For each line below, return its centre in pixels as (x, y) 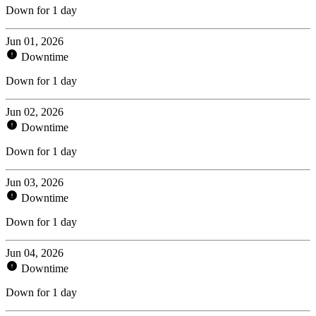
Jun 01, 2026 (35, 41)
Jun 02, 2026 (35, 111)
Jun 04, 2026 (35, 253)
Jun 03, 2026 (35, 182)
